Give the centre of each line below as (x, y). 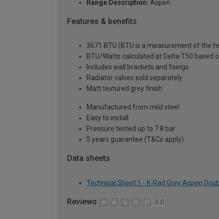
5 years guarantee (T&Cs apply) (135, 140)
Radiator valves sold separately (134, 78)
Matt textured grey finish (124, 89)
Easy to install (108, 118)
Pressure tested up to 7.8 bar (131, 129)
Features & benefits (102, 21)
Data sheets (88, 158)
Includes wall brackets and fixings (138, 67)
